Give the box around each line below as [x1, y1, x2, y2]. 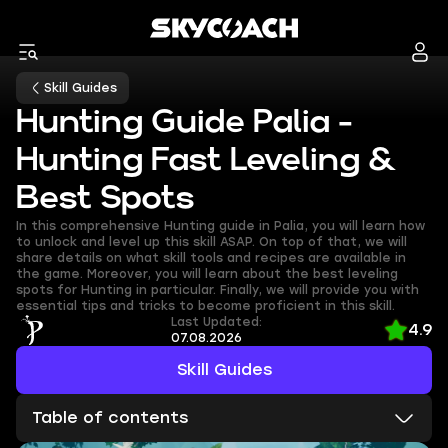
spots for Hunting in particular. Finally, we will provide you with [16, 283, 419, 297]
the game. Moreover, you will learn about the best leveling [16, 267, 398, 281]
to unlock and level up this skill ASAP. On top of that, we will [16, 235, 407, 249]
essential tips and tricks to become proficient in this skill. [16, 299, 395, 313]
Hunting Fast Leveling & [16, 146, 397, 175]
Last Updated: [170, 315, 262, 329]
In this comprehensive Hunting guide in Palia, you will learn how [16, 219, 425, 233]
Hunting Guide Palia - [16, 108, 353, 137]
